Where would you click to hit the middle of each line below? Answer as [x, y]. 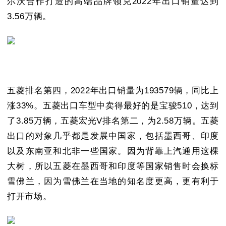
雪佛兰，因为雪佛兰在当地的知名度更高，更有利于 [113, 181]
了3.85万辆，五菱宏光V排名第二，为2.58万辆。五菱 [113, 121]
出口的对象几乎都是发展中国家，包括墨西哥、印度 [113, 136]
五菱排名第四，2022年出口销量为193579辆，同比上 [113, 90]
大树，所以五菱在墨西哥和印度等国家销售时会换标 [113, 166]
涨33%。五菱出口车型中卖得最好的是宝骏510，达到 [113, 105]
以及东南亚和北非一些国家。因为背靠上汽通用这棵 [113, 151]
